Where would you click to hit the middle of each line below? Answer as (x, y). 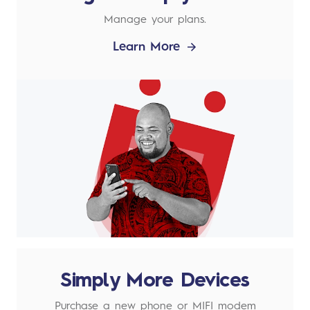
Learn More (146, 47)
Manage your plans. (155, 20)
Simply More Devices (155, 282)
